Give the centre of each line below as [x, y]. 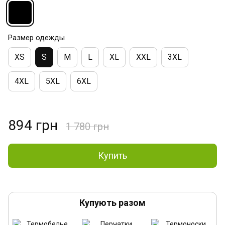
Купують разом [113, 202]
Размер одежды [36, 37]
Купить [113, 155]
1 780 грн [87, 126]
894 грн [33, 125]
